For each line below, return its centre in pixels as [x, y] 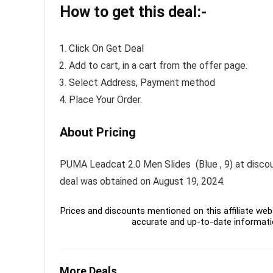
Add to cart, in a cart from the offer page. [158, 66]
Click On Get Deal [106, 49]
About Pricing [98, 133]
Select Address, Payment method [142, 83]
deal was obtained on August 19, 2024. [142, 182]
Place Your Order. [105, 100]
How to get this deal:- [133, 12]
